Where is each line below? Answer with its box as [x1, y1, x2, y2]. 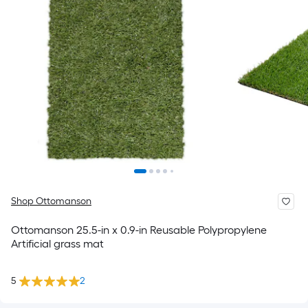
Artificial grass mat [11, 237, 104, 250]
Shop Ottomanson [11, 195, 91, 207]
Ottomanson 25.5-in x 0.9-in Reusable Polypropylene [11, 223, 267, 236]
